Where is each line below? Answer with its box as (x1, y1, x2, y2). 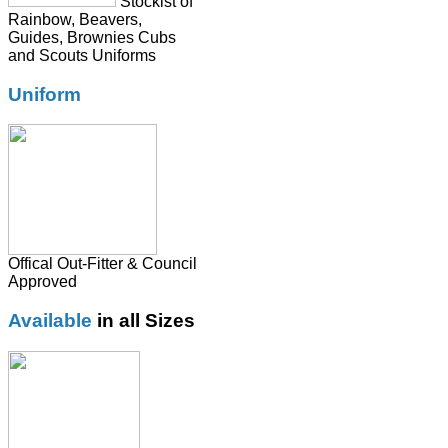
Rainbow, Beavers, (8, 10, 142, 28)
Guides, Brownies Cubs (8, 28, 176, 46)
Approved (8, 273, 77, 291)
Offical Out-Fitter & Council (8, 255, 197, 273)
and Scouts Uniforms (8, 46, 156, 64)
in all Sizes (97, 310, 195, 332)
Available (8, 310, 97, 332)
